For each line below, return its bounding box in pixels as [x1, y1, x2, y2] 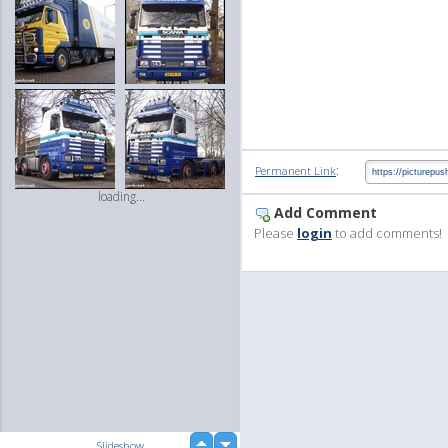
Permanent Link [255, 163, 336, 179]
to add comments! [332, 224, 442, 243]
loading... [97, 188, 145, 205]
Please [254, 224, 297, 243]
